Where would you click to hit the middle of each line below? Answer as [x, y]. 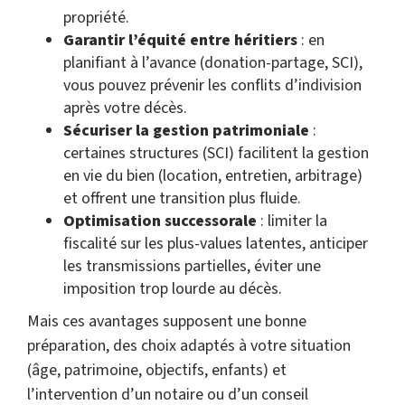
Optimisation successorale [160, 221]
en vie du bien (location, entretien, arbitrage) [213, 176]
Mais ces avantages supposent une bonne [167, 321]
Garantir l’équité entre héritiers [182, 40]
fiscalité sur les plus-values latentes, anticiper [216, 244]
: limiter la [292, 221]
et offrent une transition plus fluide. [182, 198]
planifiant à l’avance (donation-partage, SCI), [213, 63]
